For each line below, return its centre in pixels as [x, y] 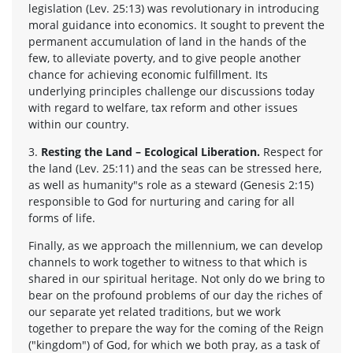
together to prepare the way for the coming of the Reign [176, 328]
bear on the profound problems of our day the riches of [175, 295]
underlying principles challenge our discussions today [171, 91]
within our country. [79, 124]
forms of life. [62, 217]
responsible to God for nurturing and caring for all [162, 201]
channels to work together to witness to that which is [168, 262]
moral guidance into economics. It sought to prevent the [176, 24]
